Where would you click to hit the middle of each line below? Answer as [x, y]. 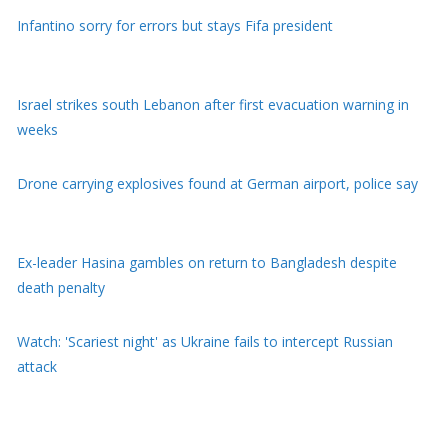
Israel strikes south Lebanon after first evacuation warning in [213, 83]
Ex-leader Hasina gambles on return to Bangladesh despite [207, 241]
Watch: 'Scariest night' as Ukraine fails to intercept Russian [205, 320]
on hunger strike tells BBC [101, 424]
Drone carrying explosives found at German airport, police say [217, 162]
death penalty [61, 266]
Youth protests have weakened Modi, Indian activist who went [218, 399]
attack [37, 345]
